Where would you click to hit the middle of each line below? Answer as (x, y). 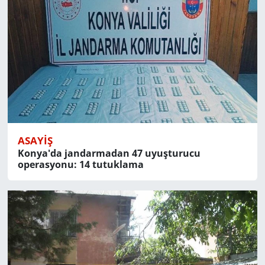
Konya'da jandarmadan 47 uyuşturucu (109, 153)
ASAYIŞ (35, 141)
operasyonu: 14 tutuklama (80, 165)
